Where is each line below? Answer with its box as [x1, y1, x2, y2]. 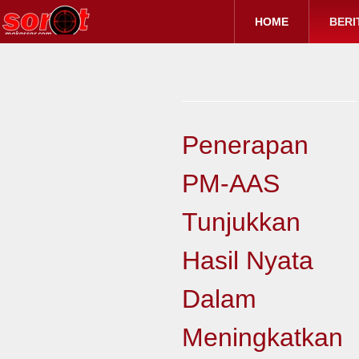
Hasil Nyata [181, 246, 313, 275]
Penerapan [181, 131, 309, 159]
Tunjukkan [181, 208, 301, 236]
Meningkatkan [181, 323, 343, 352]
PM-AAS [181, 169, 280, 198]
